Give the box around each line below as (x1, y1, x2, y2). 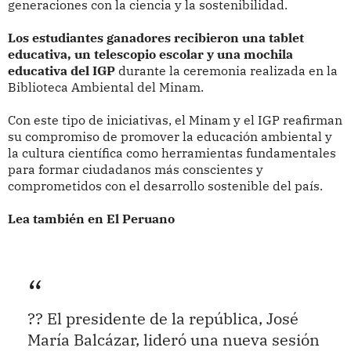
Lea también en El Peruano (7, 211, 175, 227)
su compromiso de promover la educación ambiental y (7, 128, 332, 145)
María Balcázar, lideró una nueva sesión (27, 329, 320, 349)
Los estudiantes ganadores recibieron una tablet (7, 30, 304, 46)
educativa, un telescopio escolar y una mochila (7, 46, 293, 63)
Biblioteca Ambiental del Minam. (7, 79, 204, 96)
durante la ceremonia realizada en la (114, 63, 338, 79)
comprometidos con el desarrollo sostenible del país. (7, 178, 323, 194)
